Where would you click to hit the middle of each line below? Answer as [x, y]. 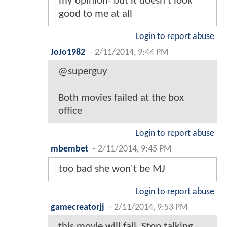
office [70, 111]
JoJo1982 [68, 53]
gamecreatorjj [78, 208]
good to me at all [96, 14]
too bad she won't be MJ [112, 169]
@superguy [83, 72]
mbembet [69, 149]
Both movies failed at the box [121, 98]
